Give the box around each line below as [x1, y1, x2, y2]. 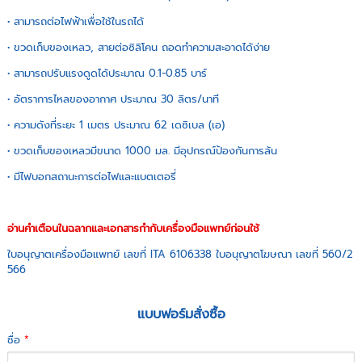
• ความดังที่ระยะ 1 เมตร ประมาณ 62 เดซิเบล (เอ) [7, 117, 225, 133]
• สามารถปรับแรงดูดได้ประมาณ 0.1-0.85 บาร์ [7, 65, 208, 82]
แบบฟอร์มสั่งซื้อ [137, 304, 225, 325]
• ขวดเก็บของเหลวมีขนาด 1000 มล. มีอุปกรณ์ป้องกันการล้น [7, 143, 278, 159]
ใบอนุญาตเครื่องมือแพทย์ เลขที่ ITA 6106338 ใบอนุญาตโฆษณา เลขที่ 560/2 [7, 246, 354, 263]
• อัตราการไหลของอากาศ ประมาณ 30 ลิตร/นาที [7, 91, 220, 107]
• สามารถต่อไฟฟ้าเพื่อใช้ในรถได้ [7, 14, 145, 30]
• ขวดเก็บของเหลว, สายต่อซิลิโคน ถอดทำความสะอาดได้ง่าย [7, 40, 271, 56]
